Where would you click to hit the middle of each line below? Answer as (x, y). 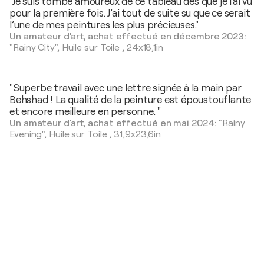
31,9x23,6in (138, 135)
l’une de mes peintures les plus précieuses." (104, 25)
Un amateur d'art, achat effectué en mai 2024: (114, 123)
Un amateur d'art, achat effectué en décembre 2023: (128, 37)
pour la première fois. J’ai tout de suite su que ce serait (130, 14)
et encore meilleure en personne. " (85, 112)
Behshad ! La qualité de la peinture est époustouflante (131, 100)
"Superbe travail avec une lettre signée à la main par (126, 88)
